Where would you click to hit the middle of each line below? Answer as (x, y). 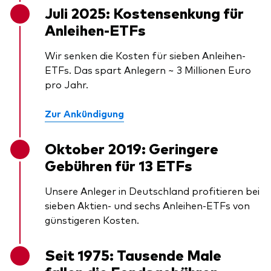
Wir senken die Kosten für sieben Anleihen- (145, 55)
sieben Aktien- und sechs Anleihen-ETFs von (147, 205)
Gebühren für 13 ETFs (119, 165)
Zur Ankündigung (84, 113)
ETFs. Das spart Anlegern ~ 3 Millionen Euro (148, 70)
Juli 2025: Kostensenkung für (144, 13)
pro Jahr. (67, 84)
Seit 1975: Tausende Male (133, 255)
